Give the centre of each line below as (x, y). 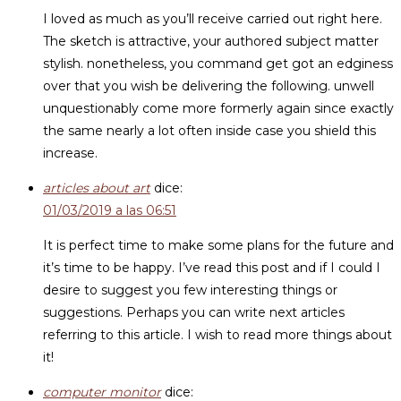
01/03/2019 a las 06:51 (110, 210)
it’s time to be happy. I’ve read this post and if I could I (212, 268)
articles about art (97, 188)
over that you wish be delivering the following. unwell (209, 86)
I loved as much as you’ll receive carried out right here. (213, 19)
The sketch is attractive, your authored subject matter (211, 41)
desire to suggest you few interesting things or (190, 290)
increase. (70, 153)
